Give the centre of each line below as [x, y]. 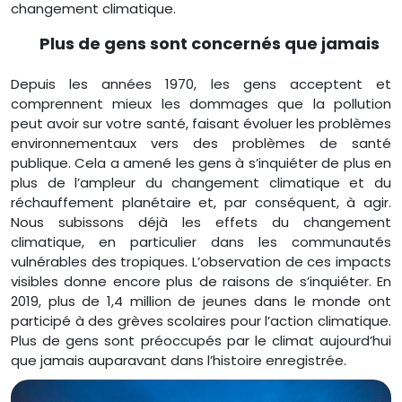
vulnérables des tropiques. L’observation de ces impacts [201, 261]
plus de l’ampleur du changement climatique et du [201, 182]
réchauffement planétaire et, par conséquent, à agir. [201, 202]
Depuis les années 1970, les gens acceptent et [201, 83]
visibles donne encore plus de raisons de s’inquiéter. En [201, 281]
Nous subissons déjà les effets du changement [201, 222]
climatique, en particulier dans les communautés [201, 241]
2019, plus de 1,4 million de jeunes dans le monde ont [201, 301]
